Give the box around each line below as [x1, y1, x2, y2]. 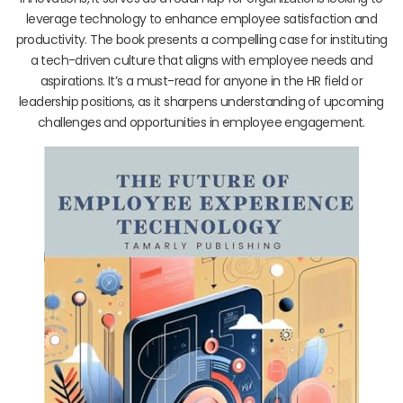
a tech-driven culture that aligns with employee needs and [30, 50, 373, 69]
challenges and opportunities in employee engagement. [38, 112, 365, 131]
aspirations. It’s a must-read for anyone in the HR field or [40, 71, 363, 90]
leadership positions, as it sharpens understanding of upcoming [19, 92, 384, 111]
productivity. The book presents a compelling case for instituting [15, 30, 388, 49]
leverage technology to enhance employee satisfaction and [25, 9, 378, 28]
